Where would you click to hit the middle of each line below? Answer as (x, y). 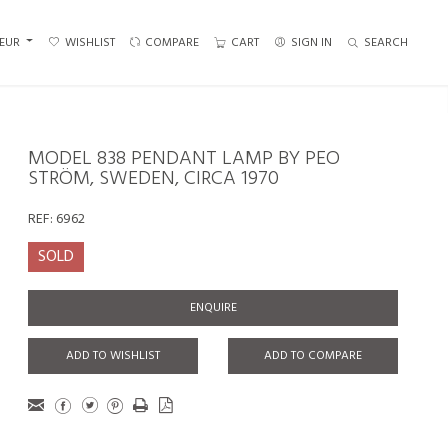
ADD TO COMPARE (313, 356)
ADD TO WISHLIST (113, 356)
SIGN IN (311, 42)
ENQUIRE (213, 308)
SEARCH (386, 42)
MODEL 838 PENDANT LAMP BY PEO (184, 159)
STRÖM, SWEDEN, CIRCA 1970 (153, 179)
